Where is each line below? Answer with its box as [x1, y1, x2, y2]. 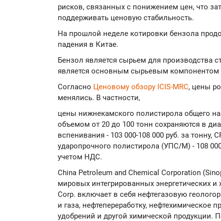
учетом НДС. [58, 152, 102, 161]
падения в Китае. [58, 40, 118, 49]
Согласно [58, 82, 93, 91]
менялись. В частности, [58, 93, 140, 102]
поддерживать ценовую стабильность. [58, 13, 194, 22]
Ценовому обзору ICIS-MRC [93, 82, 188, 91]
